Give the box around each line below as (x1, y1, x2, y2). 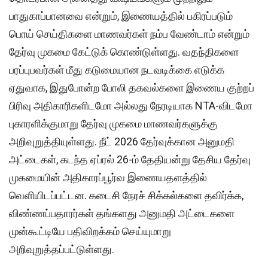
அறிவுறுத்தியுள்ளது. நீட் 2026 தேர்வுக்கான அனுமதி (9, 135, 234, 148)
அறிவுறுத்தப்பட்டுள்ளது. (9, 242, 114, 255)
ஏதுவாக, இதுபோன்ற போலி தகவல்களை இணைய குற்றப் (9, 81, 254, 94)
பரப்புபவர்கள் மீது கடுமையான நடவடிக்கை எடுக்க (9, 63, 224, 76)
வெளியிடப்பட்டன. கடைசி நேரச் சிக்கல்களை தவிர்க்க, (9, 188, 243, 202)
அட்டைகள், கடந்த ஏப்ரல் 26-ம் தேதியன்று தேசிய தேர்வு (9, 153, 251, 166)
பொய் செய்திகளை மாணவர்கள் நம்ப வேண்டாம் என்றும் (9, 27, 249, 40)
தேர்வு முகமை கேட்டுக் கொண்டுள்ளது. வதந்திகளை (9, 45, 239, 58)
